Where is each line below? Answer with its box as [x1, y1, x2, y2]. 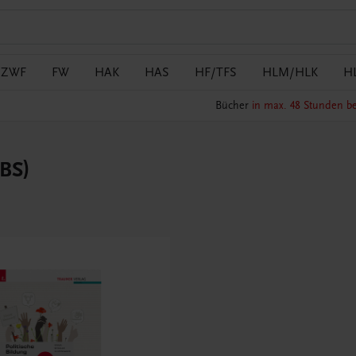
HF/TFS [195, 65, 237, 79]
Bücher [215, 99, 252, 113]
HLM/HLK [262, 65, 318, 79]
